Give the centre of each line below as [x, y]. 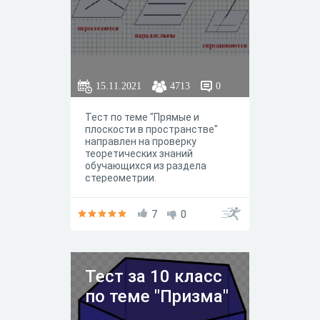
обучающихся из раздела [146, 166]
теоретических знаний [139, 154]
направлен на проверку [141, 141]
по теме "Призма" [157, 296]
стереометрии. [122, 178]
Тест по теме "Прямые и [142, 117]
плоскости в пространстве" [151, 129]
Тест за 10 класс [154, 276]
